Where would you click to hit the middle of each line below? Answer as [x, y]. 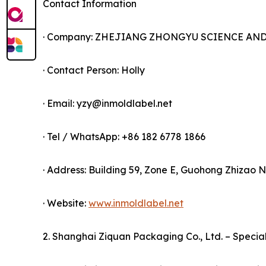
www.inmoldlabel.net [136, 203]
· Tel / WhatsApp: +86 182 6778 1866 [124, 137]
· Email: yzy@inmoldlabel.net [107, 104]
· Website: [66, 203]
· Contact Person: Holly [94, 70]
